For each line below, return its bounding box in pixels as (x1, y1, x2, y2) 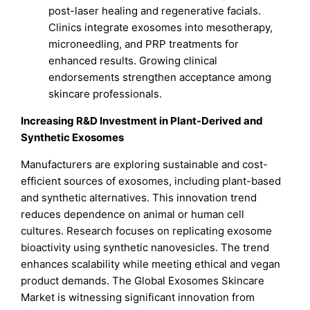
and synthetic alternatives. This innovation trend (21, 191, 257, 205)
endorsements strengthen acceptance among (48, 71, 272, 84)
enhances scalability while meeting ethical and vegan (21, 257, 281, 271)
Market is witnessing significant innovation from (21, 291, 255, 304)
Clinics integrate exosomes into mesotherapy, (48, 21, 273, 35)
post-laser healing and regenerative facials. (48, 4, 262, 18)
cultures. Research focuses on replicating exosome (21, 224, 273, 238)
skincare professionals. (48, 87, 163, 101)
